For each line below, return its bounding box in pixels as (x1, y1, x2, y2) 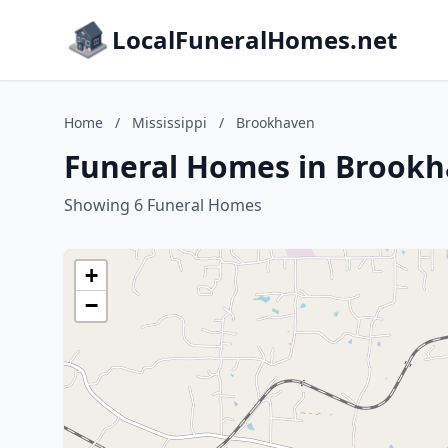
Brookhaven (236, 113, 315, 132)
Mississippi (132, 113, 207, 132)
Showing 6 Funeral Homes (64, 194, 262, 216)
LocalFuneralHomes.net (112, 23, 397, 56)
